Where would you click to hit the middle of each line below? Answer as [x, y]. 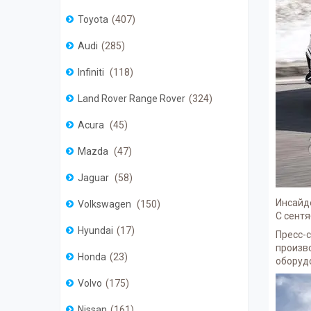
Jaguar [94, 178]
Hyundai [95, 231]
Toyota [93, 20]
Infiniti [92, 73]
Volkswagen [106, 204]
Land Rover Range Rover [132, 99]
